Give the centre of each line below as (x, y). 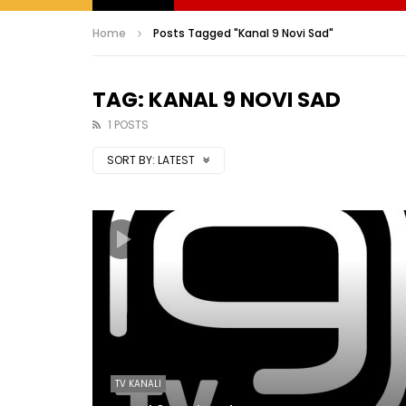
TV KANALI (138, 383)
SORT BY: (131, 160)
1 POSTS (128, 125)
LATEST (178, 160)
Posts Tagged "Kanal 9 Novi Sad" (243, 33)
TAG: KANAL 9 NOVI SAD (217, 100)
